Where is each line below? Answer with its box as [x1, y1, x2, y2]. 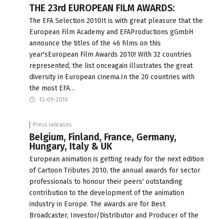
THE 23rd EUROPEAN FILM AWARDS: [29, 2, 175, 14]
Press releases [33, 121, 72, 128]
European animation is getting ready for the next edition [29, 154, 204, 163]
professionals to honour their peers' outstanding [29, 177, 182, 186]
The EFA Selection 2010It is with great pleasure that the [29, 16, 203, 25]
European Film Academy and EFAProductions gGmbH [29, 27, 193, 36]
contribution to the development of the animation [29, 188, 184, 197]
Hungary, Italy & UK [29, 140, 112, 152]
